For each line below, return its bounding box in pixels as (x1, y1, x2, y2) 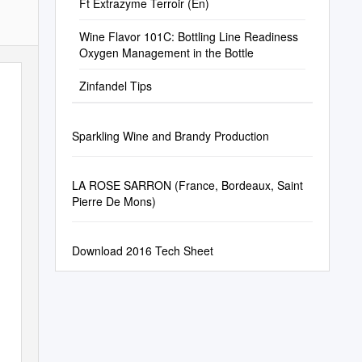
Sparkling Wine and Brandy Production (71, 128, 269, 144)
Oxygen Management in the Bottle (78, 44, 254, 61)
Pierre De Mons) (71, 193, 156, 209)
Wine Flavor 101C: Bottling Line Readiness (78, 28, 298, 44)
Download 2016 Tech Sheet (71, 242, 213, 259)
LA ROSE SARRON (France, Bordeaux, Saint (71, 177, 303, 193)
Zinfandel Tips (78, 78, 152, 94)
